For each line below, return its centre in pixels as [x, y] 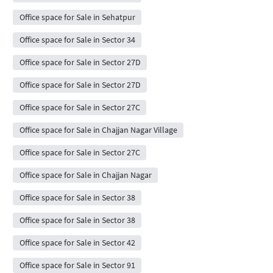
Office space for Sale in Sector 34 [77, 40]
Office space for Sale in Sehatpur [77, 17]
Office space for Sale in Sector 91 [77, 265]
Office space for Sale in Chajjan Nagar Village [98, 130]
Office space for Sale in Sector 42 [77, 243]
